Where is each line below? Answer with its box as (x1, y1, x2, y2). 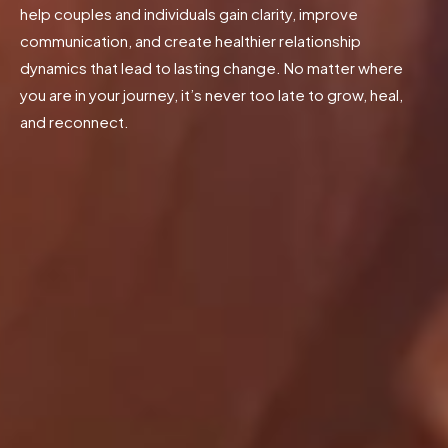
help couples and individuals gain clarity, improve (20, 4, 358, 24)
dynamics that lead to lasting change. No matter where (20, 58, 403, 78)
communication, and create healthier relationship (20, 31, 361, 51)
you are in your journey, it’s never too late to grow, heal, (20, 85, 403, 105)
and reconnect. (20, 112, 129, 132)
